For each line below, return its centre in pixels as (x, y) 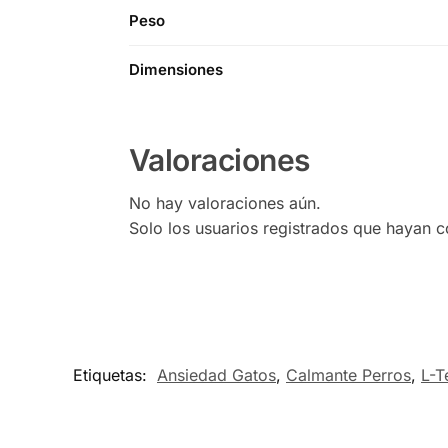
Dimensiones (176, 69)
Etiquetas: (112, 374)
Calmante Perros (348, 374)
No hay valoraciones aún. (224, 202)
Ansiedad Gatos (216, 374)
